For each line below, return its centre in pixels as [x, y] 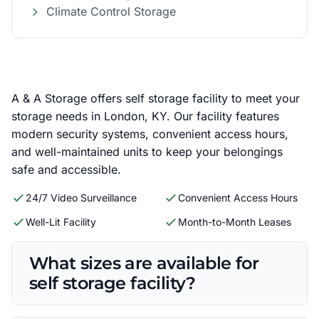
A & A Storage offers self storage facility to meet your [156, 98]
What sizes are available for [144, 263]
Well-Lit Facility [61, 222]
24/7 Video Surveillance [81, 198]
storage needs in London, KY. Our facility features [145, 116]
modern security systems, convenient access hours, [150, 134]
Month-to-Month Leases [235, 222]
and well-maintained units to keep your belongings [147, 152]
